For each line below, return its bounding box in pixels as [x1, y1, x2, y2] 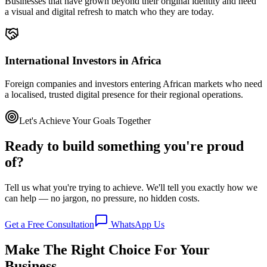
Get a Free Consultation [5, 219, 94, 229]
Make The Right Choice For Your [5, 241, 210, 257]
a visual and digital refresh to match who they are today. [5, 6, 214, 17]
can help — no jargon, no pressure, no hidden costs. [5, 193, 200, 203]
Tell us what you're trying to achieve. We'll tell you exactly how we [5, 182, 257, 193]
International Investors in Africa [5, 54, 162, 67]
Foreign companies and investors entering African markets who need [5, 79, 262, 89]
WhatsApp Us [108, 219, 164, 229]
